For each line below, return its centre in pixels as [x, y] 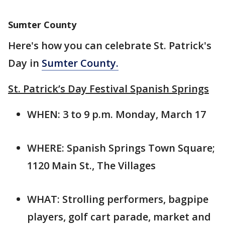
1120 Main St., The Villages [91, 165]
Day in [25, 63]
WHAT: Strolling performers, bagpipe [118, 199]
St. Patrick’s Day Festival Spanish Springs [108, 88]
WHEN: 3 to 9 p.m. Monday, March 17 [117, 114]
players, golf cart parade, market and [119, 216]
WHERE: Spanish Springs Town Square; [121, 148]
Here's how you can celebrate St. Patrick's [110, 45]
